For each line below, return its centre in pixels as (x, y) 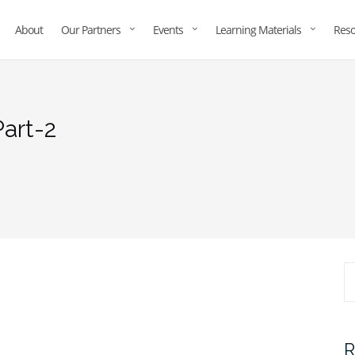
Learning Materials (258, 30)
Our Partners (91, 30)
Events (168, 30)
